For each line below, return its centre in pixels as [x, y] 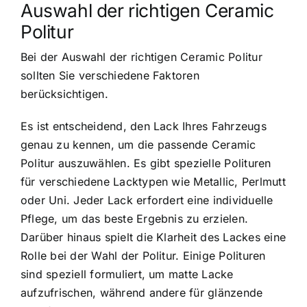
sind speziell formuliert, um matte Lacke [127, 274]
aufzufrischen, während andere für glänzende [142, 292]
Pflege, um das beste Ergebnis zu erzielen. [135, 218]
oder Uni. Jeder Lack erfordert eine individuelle [147, 200]
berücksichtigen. [64, 94]
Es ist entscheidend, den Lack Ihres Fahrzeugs [144, 126]
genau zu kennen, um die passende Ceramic [138, 144]
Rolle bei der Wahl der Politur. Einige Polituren [143, 255]
